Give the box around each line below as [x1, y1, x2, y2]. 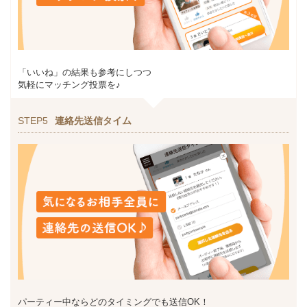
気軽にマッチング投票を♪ [18, 79, 121, 90]
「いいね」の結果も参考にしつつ [18, 66, 151, 77]
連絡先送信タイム [55, 114, 132, 126]
